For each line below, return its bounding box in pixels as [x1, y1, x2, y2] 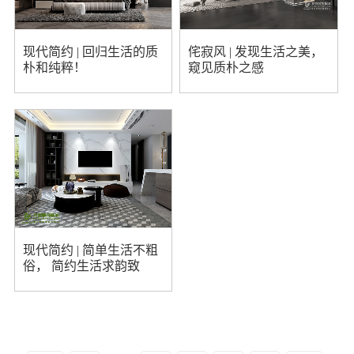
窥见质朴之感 [187, 60, 264, 74]
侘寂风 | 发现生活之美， [187, 44, 323, 58]
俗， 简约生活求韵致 [22, 258, 140, 273]
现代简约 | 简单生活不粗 [22, 243, 158, 257]
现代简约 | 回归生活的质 [22, 44, 158, 58]
